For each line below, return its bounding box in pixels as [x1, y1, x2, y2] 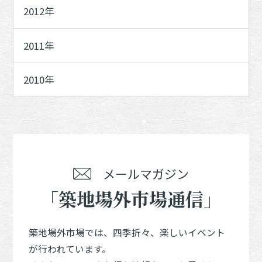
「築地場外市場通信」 [40, 185, 222, 212]
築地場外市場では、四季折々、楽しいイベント [29, 226, 226, 240]
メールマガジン [102, 165, 189, 183]
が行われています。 [29, 242, 112, 256]
